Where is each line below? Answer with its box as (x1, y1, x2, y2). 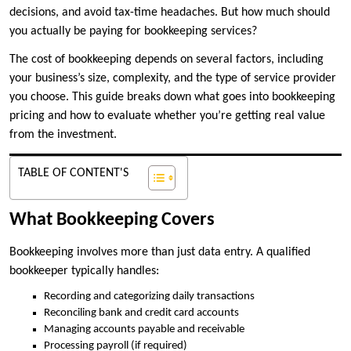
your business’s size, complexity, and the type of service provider (9, 72, 336, 85)
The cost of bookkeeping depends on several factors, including (9, 53, 324, 67)
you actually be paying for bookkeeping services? (9, 25, 257, 38)
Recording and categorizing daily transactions (44, 291, 255, 303)
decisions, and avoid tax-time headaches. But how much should (9, 6, 330, 20)
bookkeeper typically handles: (9, 265, 159, 278)
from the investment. (9, 128, 117, 142)
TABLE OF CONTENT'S (18, 167, 128, 180)
